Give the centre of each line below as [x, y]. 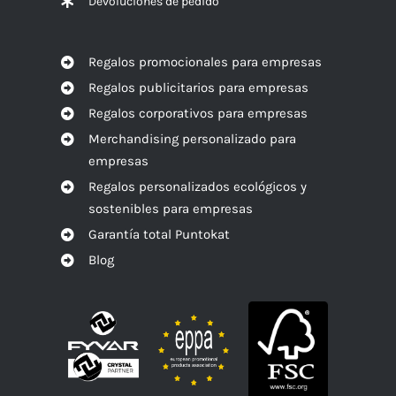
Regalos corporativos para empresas [198, 113]
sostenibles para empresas [170, 208]
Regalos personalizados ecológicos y [197, 186]
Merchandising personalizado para [192, 138]
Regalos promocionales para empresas [205, 61]
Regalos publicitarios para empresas [198, 87]
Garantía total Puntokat [159, 234]
